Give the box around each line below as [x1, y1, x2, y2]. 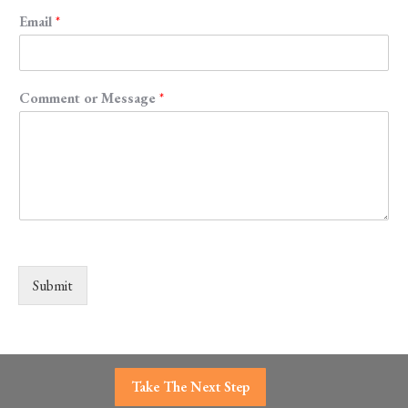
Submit [33, 275, 73, 295]
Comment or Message [19, 87, 159, 107]
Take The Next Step [131, 376, 250, 396]
